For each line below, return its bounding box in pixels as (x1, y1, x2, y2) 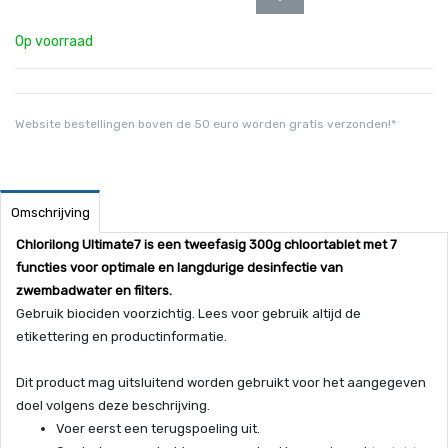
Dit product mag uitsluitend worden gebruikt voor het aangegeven (16, 374, 426, 390)
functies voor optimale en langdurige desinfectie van (16, 259, 343, 275)
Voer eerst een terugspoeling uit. (56, 420, 260, 436)
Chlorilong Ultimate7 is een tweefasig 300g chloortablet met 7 (16, 236, 397, 252)
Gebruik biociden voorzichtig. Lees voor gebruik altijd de (16, 305, 361, 321)
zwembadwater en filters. (16, 282, 172, 298)
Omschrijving (10, 205, 90, 221)
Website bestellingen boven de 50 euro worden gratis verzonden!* (15, 117, 396, 132)
